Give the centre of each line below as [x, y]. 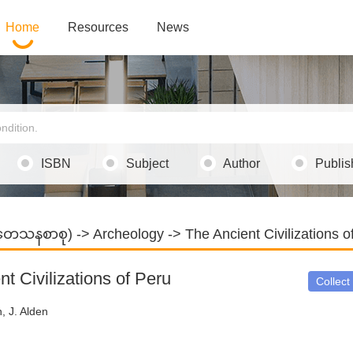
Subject [147, 163]
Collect [333, 281]
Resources [98, 27]
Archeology [128, 234]
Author [242, 163]
